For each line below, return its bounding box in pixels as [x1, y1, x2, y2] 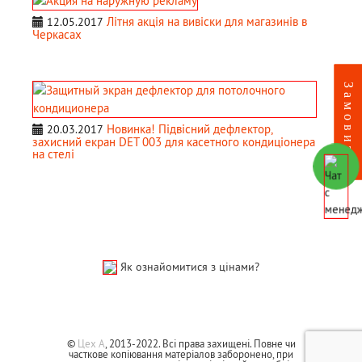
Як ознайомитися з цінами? [120, 259, 259, 274]
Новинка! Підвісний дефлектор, [107, 120, 272, 137]
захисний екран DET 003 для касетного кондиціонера [32, 133, 315, 149]
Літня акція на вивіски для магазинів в [107, 13, 307, 29]
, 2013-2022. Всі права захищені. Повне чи [104, 337, 296, 351]
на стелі [32, 145, 74, 162]
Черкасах [32, 26, 82, 42]
